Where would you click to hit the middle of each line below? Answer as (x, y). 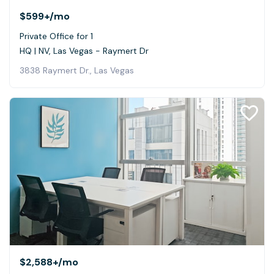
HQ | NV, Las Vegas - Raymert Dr (84, 51)
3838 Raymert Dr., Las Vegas (77, 71)
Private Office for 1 (56, 36)
